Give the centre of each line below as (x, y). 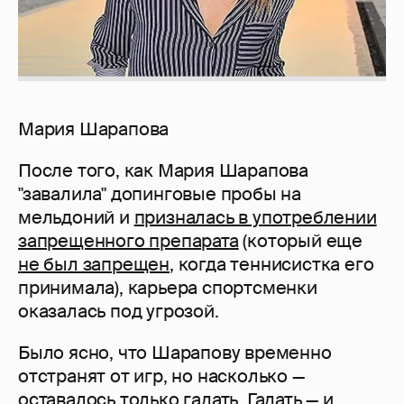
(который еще (301, 241)
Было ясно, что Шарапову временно (175, 353)
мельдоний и (76, 218)
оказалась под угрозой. (119, 312)
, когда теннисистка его (272, 265)
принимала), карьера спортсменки (168, 288)
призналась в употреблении (255, 218)
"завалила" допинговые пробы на (160, 194)
